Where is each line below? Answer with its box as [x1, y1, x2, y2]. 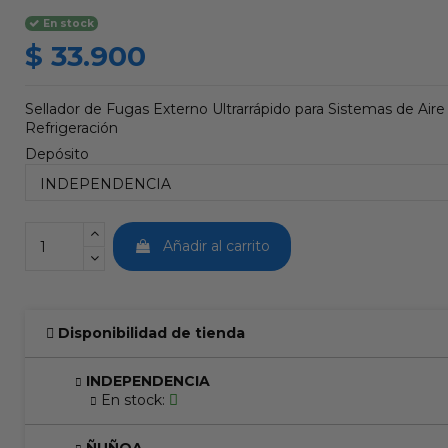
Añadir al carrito [163, 237, 271, 256]
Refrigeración [24, 119, 118, 138]
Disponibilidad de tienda [57, 324, 245, 343]
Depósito [24, 145, 89, 164]
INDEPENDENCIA [85, 372, 210, 391]
